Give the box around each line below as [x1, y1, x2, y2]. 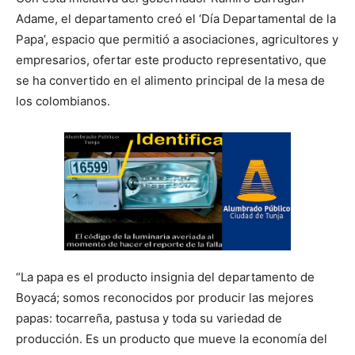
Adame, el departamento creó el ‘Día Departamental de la [16, 11, 336, 27]
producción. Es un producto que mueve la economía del [16, 331, 327, 347]
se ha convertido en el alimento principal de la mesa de [16, 73, 325, 89]
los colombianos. [16, 94, 110, 109]
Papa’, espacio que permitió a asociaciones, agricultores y [16, 32, 338, 48]
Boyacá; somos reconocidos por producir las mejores [16, 290, 314, 306]
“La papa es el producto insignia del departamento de [16, 269, 315, 285]
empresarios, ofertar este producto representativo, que [16, 52, 326, 68]
